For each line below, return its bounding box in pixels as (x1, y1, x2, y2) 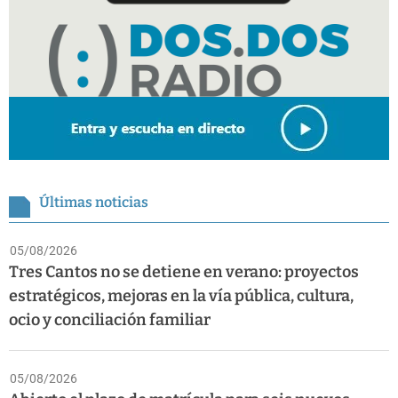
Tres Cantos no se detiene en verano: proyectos (9, 262, 359, 283)
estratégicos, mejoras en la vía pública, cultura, (9, 286, 354, 306)
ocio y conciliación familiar (9, 310, 211, 330)
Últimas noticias (39, 194, 148, 211)
